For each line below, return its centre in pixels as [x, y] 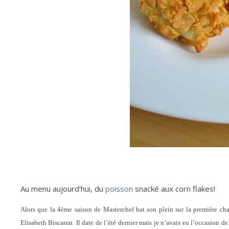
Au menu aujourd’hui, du [63, 189]
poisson [119, 189]
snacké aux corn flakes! [174, 189]
